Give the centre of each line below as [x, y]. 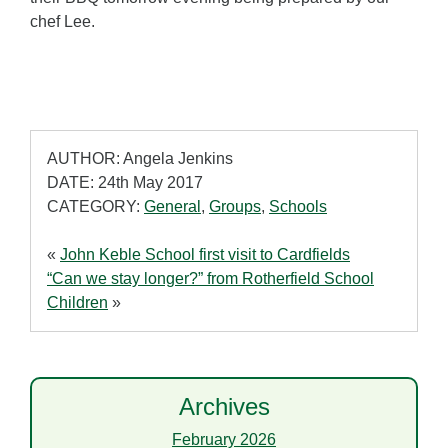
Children [77, 303]
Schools [298, 207]
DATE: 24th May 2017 [125, 183]
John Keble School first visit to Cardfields [205, 255]
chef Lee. [62, 22]
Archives [224, 407]
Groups [235, 207]
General [172, 207]
